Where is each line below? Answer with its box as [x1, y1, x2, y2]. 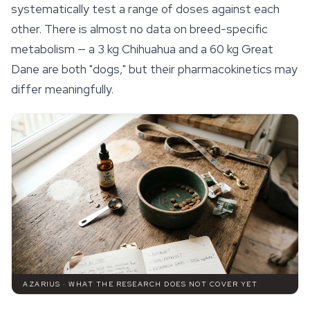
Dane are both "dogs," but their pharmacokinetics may [11, 62, 298, 77]
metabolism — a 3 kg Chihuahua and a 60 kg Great [11, 42, 273, 57]
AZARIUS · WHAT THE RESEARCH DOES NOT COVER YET [23, 280, 257, 289]
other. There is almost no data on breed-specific [11, 21, 268, 37]
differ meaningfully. [11, 82, 113, 98]
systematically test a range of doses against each [11, 1, 280, 17]
